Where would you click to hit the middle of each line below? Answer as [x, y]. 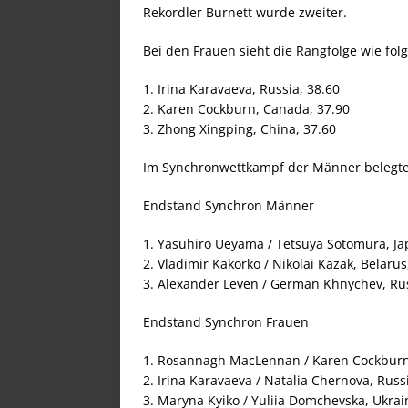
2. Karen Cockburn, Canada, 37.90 [246, 109]
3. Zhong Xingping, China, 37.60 [240, 129]
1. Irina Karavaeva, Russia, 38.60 [241, 89]
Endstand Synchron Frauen [226, 322]
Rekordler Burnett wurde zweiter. [245, 12]
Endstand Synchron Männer [229, 205]
